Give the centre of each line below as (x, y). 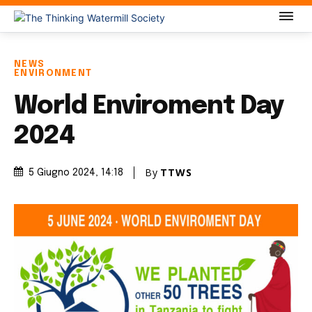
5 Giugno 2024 (62, 173)
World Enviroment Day (149, 107)
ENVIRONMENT (53, 73)
